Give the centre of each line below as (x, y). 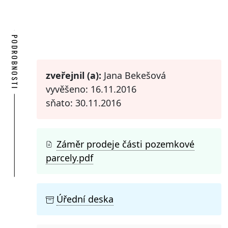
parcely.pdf (69, 158)
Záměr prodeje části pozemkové (125, 144)
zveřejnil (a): (74, 76)
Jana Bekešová (134, 76)
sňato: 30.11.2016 (83, 103)
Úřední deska (85, 199)
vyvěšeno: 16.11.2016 (91, 89)
